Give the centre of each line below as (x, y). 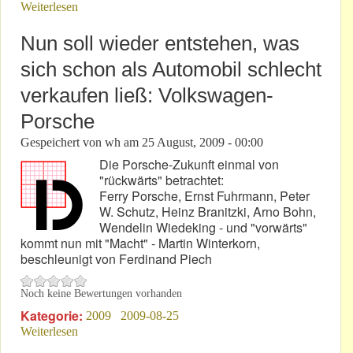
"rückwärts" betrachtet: (162, 180)
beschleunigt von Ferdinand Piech (116, 259)
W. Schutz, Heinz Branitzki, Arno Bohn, (208, 212)
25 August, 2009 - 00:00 (203, 143)
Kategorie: (53, 316)
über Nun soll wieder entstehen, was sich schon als (204, 332)
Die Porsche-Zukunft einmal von (189, 165)
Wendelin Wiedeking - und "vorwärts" (203, 228)
